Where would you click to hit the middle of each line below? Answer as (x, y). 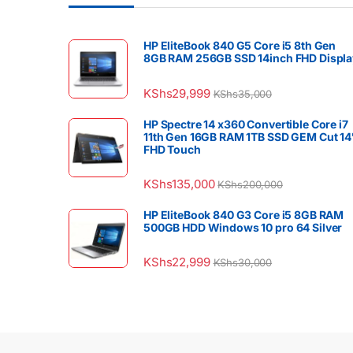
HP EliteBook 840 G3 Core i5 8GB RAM (244, 214)
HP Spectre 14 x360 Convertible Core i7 (246, 124)
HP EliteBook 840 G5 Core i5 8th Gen (240, 46)
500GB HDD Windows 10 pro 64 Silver (243, 227)
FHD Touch (172, 149)
